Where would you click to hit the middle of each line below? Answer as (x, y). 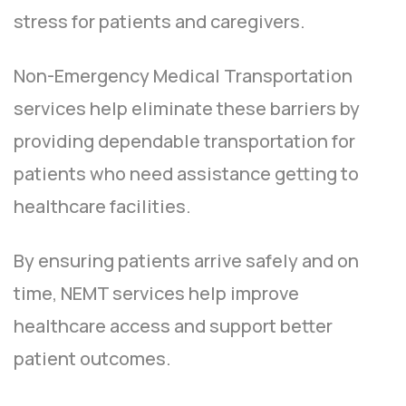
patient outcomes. (92, 359)
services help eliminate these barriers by (187, 109)
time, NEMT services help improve (156, 294)
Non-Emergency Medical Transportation (183, 76)
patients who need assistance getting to (186, 174)
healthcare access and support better (173, 326)
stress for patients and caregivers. (159, 22)
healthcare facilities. (102, 207)
